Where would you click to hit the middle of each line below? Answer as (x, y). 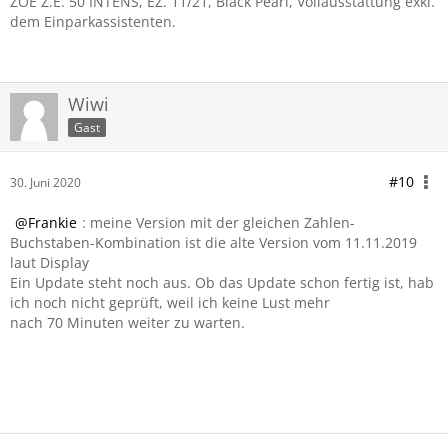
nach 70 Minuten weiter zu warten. (127, 322)
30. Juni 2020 (45, 182)
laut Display (49, 262)
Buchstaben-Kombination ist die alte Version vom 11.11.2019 (213, 242)
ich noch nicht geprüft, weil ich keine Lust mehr (170, 302)
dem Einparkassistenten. (93, 21)
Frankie (52, 222)
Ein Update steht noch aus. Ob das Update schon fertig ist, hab (222, 282)
